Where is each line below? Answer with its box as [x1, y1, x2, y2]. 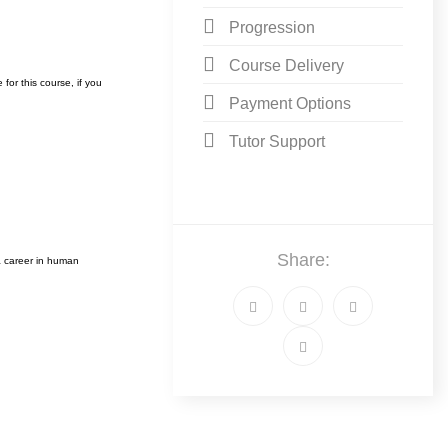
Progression [229, 19, 316, 36]
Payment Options [229, 95, 352, 112]
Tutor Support [229, 133, 326, 150]
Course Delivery [229, 57, 345, 74]
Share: [276, 250, 330, 270]
